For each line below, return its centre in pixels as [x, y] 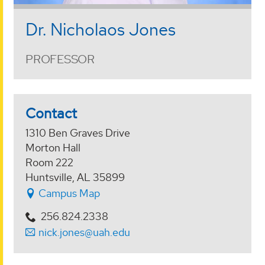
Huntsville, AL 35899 [75, 177]
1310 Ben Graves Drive [78, 132]
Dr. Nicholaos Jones [101, 29]
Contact [51, 113]
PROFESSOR [60, 59]
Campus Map [68, 193]
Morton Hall [53, 147]
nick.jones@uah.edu [84, 232]
